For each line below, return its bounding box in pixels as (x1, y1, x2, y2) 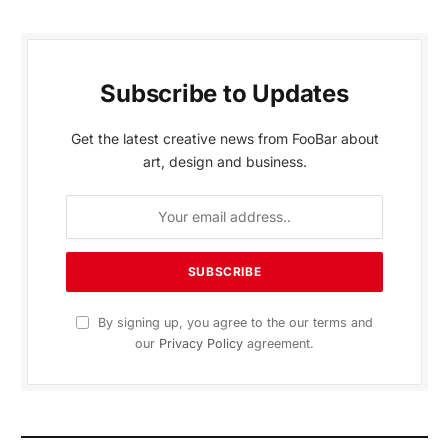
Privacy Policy (159, 335, 243, 351)
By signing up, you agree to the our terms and (94, 314, 373, 330)
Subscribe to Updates (100, 78, 349, 108)
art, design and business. (142, 152, 307, 170)
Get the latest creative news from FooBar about (70, 129, 379, 147)
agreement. (243, 335, 314, 351)
